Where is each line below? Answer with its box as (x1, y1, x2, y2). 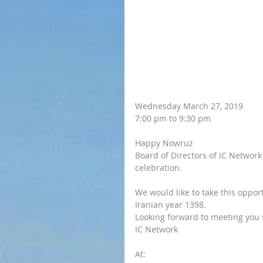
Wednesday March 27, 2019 (135, 100, 243, 112)
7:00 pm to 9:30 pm (135, 113, 211, 124)
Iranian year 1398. (135, 199, 206, 211)
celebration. (135, 162, 184, 174)
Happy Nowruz (135, 137, 193, 149)
